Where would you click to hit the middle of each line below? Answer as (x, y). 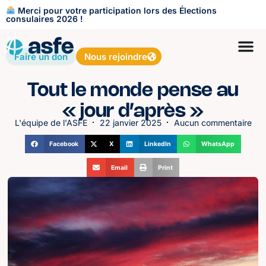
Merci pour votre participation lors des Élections (116, 10)
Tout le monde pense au (133, 91)
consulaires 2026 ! (45, 18)
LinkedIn (157, 144)
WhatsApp (218, 144)
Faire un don (41, 56)
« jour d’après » (133, 111)
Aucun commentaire (213, 122)
